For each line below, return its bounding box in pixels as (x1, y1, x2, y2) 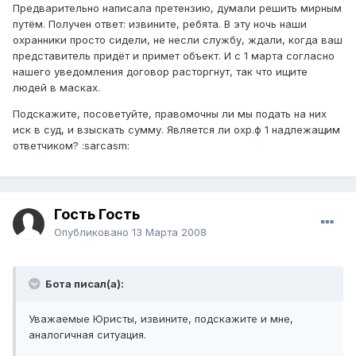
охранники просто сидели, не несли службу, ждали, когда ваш (13, 33, 342, 46)
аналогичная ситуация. (29, 328, 146, 342)
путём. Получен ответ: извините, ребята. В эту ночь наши (13, 17, 307, 30)
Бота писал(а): (43, 277, 124, 291)
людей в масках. (13, 80, 100, 94)
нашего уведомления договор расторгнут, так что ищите (13, 64, 308, 78)
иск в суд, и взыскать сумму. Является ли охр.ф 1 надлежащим (13, 122, 340, 136)
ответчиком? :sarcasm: (13, 138, 130, 152)
